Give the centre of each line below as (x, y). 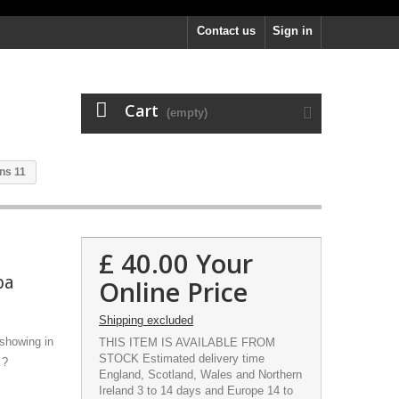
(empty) (187, 113)
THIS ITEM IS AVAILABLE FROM (187, 342)
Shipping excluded (146, 320)
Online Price (173, 292)
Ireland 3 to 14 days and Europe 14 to (195, 391)
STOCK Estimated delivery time (181, 358)
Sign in (293, 31)
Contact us (226, 31)
